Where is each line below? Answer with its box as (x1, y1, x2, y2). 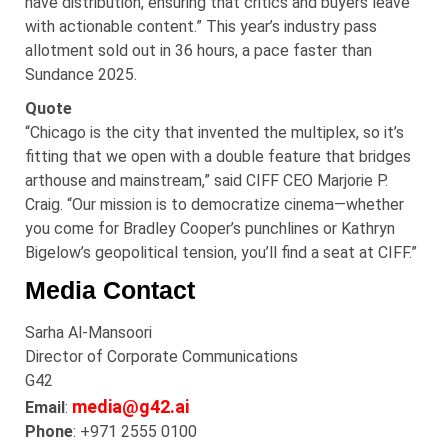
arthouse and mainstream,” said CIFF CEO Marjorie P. (25, 170, 388, 190)
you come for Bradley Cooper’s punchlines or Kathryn (25, 218, 395, 238)
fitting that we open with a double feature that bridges (25, 146, 411, 166)
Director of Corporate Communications (25, 346, 298, 366)
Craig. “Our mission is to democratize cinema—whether (25, 194, 404, 214)
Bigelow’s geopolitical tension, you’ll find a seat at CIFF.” (25, 242, 417, 262)
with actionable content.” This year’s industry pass (25, 16, 377, 36)
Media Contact (25, 275, 195, 304)
